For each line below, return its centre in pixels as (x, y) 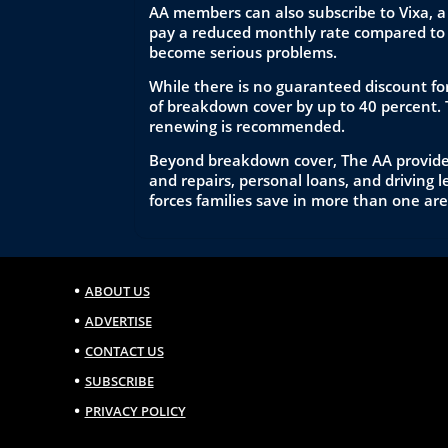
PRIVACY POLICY (135, 411)
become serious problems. (243, 52)
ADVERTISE (118, 321)
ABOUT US (117, 291)
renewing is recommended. (247, 126)
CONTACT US (124, 351)
